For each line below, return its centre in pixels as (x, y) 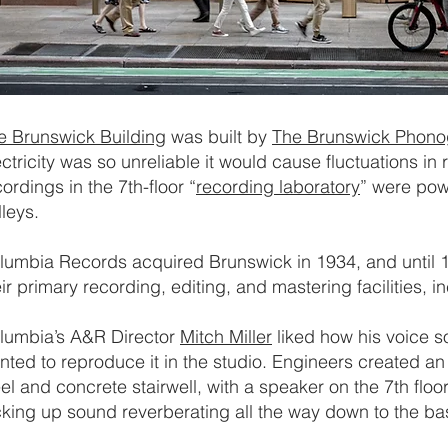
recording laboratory (278, 186)
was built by (219, 136)
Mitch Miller (226, 336)
